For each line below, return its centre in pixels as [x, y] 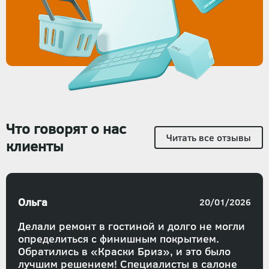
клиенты [35, 146]
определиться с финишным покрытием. [119, 238]
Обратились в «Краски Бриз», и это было [124, 251]
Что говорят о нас [66, 128]
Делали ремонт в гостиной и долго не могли [131, 226]
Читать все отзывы [209, 137]
